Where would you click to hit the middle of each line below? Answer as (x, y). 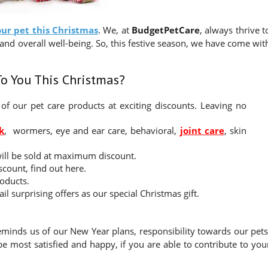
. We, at (115, 30)
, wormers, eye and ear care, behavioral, (92, 130)
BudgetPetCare (166, 30)
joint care (202, 130)
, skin (235, 130)
